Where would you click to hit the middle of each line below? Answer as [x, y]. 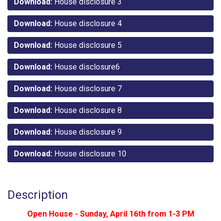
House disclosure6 [86, 67]
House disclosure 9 [87, 132]
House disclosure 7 [87, 88]
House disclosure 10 [89, 153]
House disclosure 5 [87, 45]
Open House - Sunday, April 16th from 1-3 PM [110, 214]
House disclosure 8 [87, 110]
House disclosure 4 [87, 23]
